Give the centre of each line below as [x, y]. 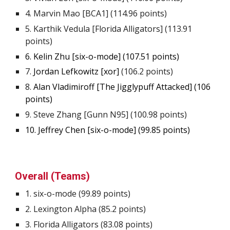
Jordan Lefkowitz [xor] [78, 71]
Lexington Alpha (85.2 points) [90, 209]
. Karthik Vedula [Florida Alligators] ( [99, 29]
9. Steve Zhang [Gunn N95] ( [79, 114]
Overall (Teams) [53, 176]
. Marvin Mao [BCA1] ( [72, 13]
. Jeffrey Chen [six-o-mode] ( [88, 130]
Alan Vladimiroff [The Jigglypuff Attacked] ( [115, 87]
